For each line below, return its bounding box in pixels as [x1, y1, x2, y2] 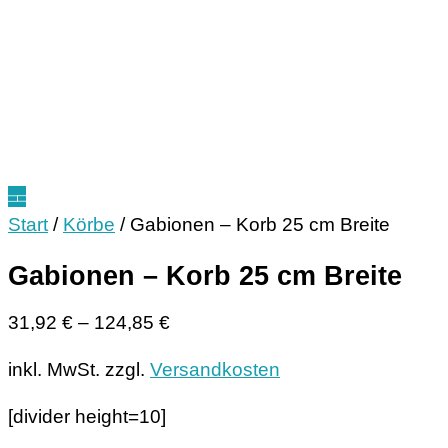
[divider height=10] [8, 406, 166, 428]
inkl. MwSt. [8, 359, 100, 381]
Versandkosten [150, 359, 280, 381]
